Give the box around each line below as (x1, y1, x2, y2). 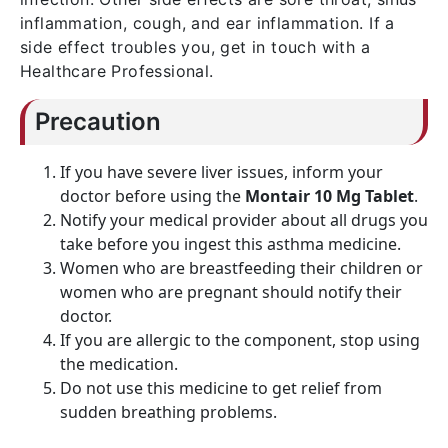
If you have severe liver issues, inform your (60, 161, 383, 183)
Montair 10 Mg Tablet (245, 185, 414, 207)
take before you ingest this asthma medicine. (60, 233, 401, 255)
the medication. (60, 353, 178, 375)
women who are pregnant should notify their (60, 281, 402, 303)
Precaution (35, 107, 161, 136)
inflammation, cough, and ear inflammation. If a (20, 13, 395, 33)
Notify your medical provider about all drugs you (60, 209, 428, 231)
